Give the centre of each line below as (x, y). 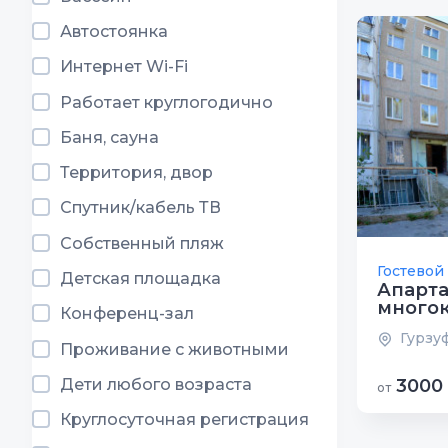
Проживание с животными (174, 349)
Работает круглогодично (166, 102)
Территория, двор (136, 173)
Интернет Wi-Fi (124, 67)
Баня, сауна (109, 137)
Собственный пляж (142, 243)
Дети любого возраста (156, 384)
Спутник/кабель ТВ (140, 208)
